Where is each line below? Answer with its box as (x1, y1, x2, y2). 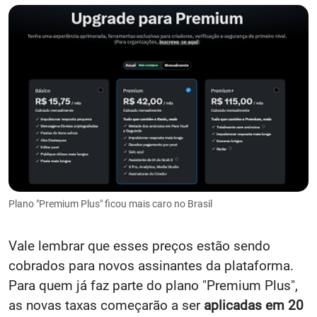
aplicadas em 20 (204, 296, 304, 313)
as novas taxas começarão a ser (8, 296, 204, 313)
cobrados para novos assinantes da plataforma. (8, 257, 294, 274)
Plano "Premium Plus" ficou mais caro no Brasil (8, 197, 212, 209)
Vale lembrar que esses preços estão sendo (8, 237, 270, 254)
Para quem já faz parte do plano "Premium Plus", (8, 277, 298, 294)
